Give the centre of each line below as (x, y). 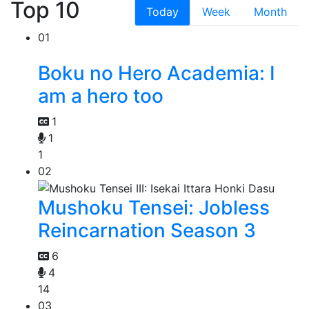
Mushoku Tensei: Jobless (154, 208)
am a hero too (101, 96)
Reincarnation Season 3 (147, 231)
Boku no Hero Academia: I (157, 73)
